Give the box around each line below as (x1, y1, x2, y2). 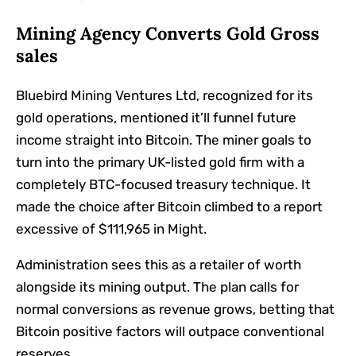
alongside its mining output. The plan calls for (16, 278, 299, 295)
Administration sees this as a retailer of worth (16, 256, 301, 273)
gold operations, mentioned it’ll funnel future (16, 109, 296, 126)
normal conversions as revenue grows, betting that (16, 300, 335, 317)
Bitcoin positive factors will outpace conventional (16, 323, 324, 339)
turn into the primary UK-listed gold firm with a (16, 153, 304, 170)
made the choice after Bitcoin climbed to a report (16, 198, 323, 215)
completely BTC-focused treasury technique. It (16, 176, 311, 192)
